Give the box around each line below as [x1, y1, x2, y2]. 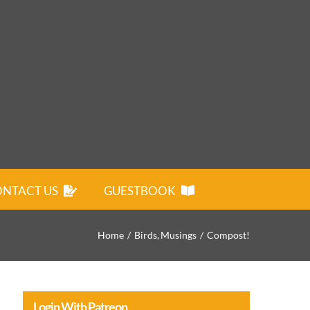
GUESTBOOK [103, 183, 176, 198]
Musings [161, 229, 197, 241]
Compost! [207, 229, 250, 241]
